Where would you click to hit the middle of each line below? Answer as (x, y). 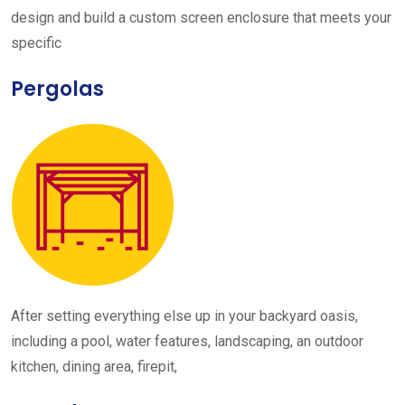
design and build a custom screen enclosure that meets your (201, 18)
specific (36, 43)
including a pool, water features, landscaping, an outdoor (187, 341)
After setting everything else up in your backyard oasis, (184, 316)
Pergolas (57, 89)
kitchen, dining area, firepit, (94, 367)
